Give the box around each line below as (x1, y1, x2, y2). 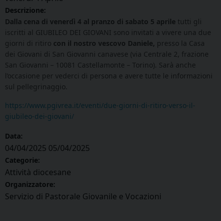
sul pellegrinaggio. (5, 82, 68, 92)
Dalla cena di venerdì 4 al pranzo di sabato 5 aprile (5, 17, 176, 27)
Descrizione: (5, 5, 46, 15)
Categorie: (5, 155, 40, 165)
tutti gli (176, 17, 202, 27)
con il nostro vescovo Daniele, (53, 38, 155, 48)
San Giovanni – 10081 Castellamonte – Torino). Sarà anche (5, 60, 196, 70)
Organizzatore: (5, 180, 55, 189)
